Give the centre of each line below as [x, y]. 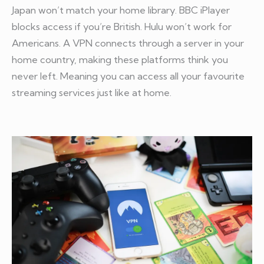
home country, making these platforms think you [120, 60]
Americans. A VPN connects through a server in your [128, 43]
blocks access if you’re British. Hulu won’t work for [122, 27]
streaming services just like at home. [92, 93]
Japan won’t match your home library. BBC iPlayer [121, 10]
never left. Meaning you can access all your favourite [128, 76]
